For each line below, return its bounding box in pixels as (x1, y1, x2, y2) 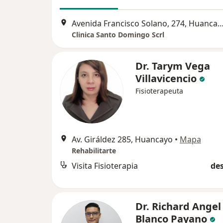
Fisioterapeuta (135, 86, 183, 96)
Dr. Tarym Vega (135, 59, 210, 73)
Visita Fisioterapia (72, 160, 138, 172)
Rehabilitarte (72, 146, 116, 156)
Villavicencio (135, 72, 197, 86)
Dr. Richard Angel (135, 200, 221, 214)
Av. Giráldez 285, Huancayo (72, 134, 173, 145)
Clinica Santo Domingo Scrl (72, 30, 164, 40)
